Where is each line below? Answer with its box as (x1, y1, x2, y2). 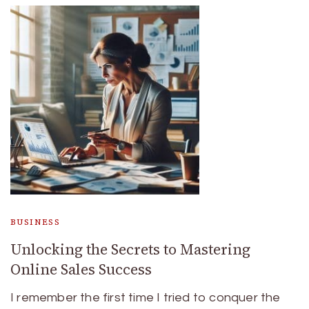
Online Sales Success (10, 259, 152, 279)
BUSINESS (10, 217, 61, 228)
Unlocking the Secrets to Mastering (10, 239, 250, 259)
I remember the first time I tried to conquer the (10, 291, 281, 304)
